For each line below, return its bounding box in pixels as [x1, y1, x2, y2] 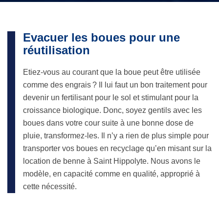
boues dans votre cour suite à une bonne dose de [23, 119, 194, 128]
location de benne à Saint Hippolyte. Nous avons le [23, 157, 200, 166]
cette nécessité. [23, 182, 77, 191]
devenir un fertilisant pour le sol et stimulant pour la [23, 93, 198, 102]
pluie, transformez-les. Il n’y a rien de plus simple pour [23, 131, 209, 140]
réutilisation [23, 43, 90, 57]
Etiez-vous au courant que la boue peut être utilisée [23, 68, 200, 77]
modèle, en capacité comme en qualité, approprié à [23, 170, 200, 178]
